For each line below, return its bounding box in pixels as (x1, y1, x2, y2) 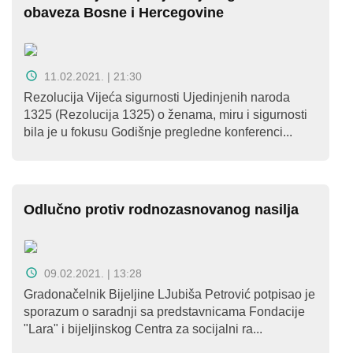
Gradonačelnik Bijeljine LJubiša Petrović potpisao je (24, 288, 315, 301)
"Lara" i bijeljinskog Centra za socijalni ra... (24, 322, 262, 336)
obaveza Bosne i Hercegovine (24, 5, 224, 20)
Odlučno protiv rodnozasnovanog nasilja (24, 202, 299, 217)
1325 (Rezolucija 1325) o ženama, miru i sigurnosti (24, 108, 307, 121)
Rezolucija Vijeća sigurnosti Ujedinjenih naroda (24, 91, 290, 104)
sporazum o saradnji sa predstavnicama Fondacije (24, 305, 305, 318)
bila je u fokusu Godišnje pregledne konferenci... (24, 125, 292, 139)
